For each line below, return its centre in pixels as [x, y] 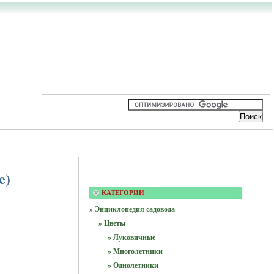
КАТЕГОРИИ [123, 193]
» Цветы [112, 223]
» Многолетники [135, 251]
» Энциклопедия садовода [132, 209]
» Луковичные [131, 237]
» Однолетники [133, 265]
